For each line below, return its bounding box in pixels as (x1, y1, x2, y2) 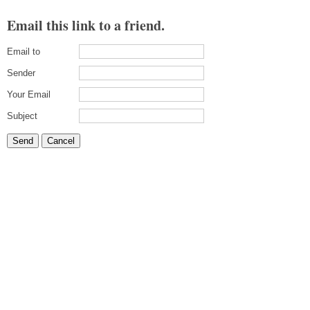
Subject (7, 111, 37, 121)
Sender (7, 68, 35, 78)
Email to (7, 46, 40, 57)
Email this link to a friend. (7, 15, 165, 35)
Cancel (47, 136, 75, 146)
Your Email (7, 89, 51, 100)
